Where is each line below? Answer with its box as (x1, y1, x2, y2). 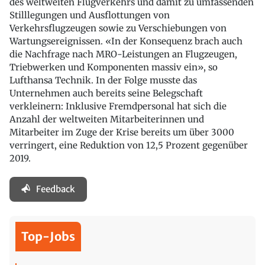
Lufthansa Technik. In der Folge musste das (9, 75, 197, 86)
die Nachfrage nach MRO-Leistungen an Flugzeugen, (9, 49, 237, 60)
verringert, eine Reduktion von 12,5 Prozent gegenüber (9, 140, 248, 151)
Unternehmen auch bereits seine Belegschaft (9, 88, 203, 99)
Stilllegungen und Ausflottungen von (9, 9, 170, 21)
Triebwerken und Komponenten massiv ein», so (9, 62, 218, 73)
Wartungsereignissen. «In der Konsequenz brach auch (9, 35, 243, 47)
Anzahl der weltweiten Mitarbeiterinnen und (9, 114, 204, 125)
